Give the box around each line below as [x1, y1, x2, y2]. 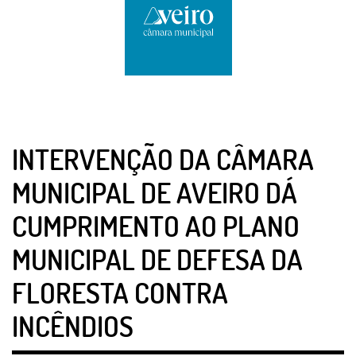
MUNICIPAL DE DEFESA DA [12, 242, 303, 277]
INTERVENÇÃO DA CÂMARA [12, 141, 314, 176]
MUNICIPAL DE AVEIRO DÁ [12, 175, 297, 210]
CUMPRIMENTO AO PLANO [12, 208, 300, 243]
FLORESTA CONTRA [12, 275, 228, 310]
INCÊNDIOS [12, 308, 133, 343]
